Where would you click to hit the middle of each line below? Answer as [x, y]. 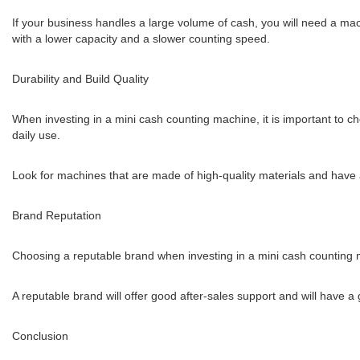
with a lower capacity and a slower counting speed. [141, 39]
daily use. [36, 135]
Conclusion [40, 336]
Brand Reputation [57, 215]
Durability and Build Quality [80, 79]
